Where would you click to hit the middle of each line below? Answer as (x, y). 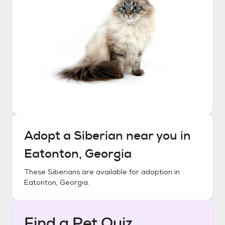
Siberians (64, 172)
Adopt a (49, 136)
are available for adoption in (130, 172)
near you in (157, 136)
